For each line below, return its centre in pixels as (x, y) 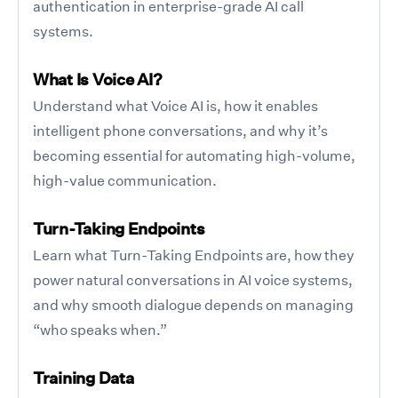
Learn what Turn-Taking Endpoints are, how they (194, 255)
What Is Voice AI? (98, 79)
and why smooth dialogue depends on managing (193, 304)
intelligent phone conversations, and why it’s (180, 130)
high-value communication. (125, 180)
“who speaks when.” (100, 329)
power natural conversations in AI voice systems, (193, 279)
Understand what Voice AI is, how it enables (175, 105)
